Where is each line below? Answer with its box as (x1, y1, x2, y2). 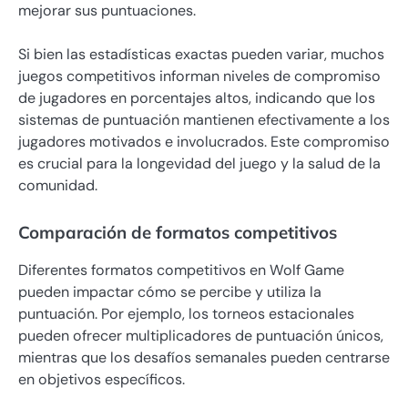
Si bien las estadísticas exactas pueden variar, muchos (18, 45, 384, 65)
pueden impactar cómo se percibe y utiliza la (18, 281, 321, 301)
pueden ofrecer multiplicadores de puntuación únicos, (18, 325, 383, 345)
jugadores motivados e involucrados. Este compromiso (18, 132, 390, 152)
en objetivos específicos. (18, 369, 185, 389)
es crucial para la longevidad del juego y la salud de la (18, 154, 381, 174)
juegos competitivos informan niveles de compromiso (18, 66, 381, 87)
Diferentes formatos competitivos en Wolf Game (18, 260, 344, 280)
